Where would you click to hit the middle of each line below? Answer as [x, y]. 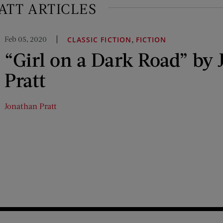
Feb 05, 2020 [26, 39]
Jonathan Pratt [31, 106]
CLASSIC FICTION [99, 39]
